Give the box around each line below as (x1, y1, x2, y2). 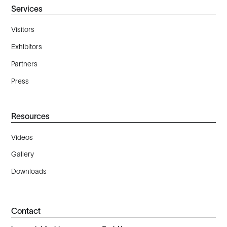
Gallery (11, 150, 34, 159)
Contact (11, 206, 41, 215)
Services (11, 4, 43, 14)
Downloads (11, 167, 47, 176)
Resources (11, 111, 50, 121)
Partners (11, 59, 38, 68)
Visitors (11, 25, 35, 34)
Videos (11, 133, 33, 141)
